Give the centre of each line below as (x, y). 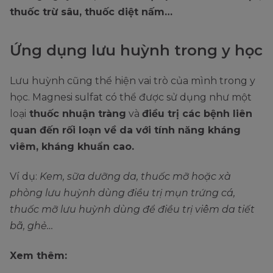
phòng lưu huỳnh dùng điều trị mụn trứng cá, (122, 193)
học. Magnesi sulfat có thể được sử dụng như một (131, 97)
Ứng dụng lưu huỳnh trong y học (136, 50)
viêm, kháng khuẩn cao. (73, 146)
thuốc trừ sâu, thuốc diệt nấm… (91, 12)
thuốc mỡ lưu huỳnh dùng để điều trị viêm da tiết (132, 209)
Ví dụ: (23, 176)
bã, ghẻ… (31, 225)
